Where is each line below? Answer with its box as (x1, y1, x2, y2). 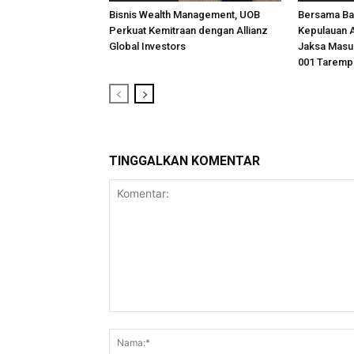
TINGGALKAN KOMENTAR (109, 153, 260, 168)
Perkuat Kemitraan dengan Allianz (109, 24, 268, 36)
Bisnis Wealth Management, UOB (109, 9, 260, 21)
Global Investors (109, 40, 186, 52)
